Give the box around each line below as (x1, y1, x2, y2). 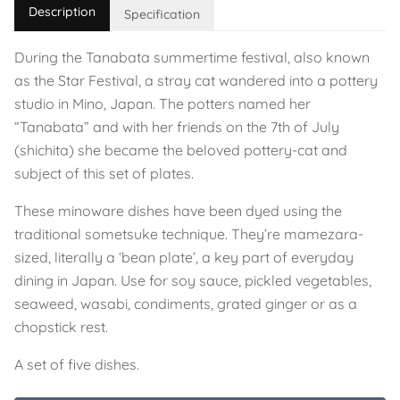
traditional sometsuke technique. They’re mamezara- (14, 225, 363, 243)
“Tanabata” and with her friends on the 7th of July (14, 118, 339, 136)
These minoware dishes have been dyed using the (14, 202, 342, 220)
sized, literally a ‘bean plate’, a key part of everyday (14, 248, 354, 266)
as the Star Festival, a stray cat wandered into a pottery (14, 71, 378, 89)
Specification (124, 6, 200, 22)
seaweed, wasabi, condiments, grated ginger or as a (14, 295, 357, 312)
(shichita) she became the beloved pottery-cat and (14, 141, 347, 159)
